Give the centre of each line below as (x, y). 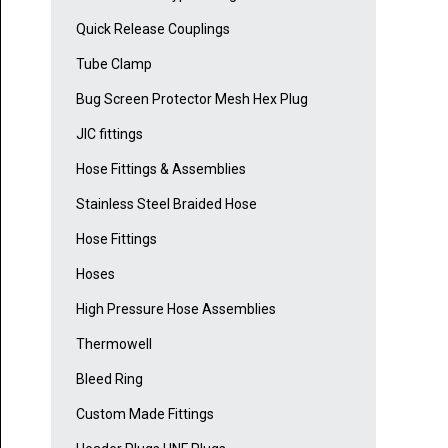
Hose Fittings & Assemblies (161, 169)
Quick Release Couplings (153, 29)
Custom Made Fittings (145, 414)
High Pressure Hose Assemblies (176, 309)
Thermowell (114, 344)
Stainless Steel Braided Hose (166, 204)
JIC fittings (109, 134)
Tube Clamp (114, 64)
